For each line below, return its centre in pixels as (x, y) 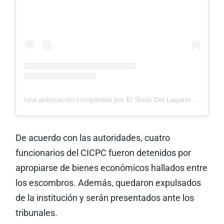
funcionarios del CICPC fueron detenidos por (103, 153)
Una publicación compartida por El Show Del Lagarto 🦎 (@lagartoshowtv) (196, 99)
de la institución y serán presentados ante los (104, 198)
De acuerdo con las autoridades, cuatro (92, 138)
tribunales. (36, 213)
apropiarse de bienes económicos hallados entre (111, 168)
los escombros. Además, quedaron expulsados (108, 183)
